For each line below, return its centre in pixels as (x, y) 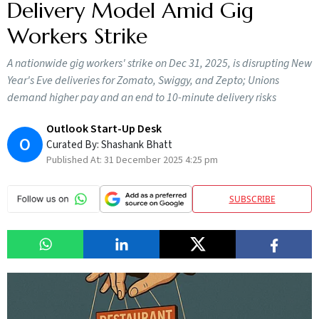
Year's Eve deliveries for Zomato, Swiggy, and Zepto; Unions (143, 80)
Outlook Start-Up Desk (104, 129)
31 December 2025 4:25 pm (161, 160)
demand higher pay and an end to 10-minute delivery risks (142, 98)
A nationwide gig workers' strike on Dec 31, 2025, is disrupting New (159, 63)
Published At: (75, 160)
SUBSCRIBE (252, 199)
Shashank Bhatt (137, 145)
